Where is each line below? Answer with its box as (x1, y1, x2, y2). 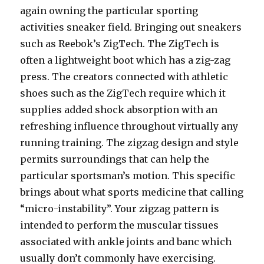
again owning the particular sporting (20, 5, 199, 16)
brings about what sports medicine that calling (20, 186, 244, 198)
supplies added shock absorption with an (20, 104, 218, 115)
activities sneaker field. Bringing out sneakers (20, 21, 242, 33)
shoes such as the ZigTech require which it (20, 87, 226, 99)
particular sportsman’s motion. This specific (20, 170, 236, 181)
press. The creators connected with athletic (20, 71, 229, 82)
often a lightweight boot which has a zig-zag (20, 54, 231, 66)
